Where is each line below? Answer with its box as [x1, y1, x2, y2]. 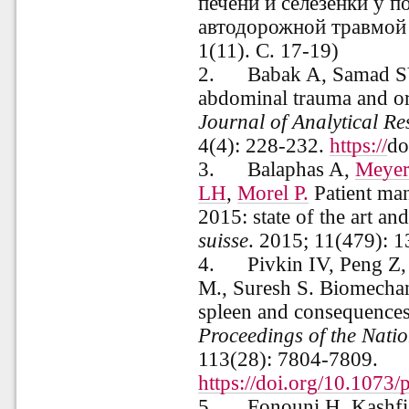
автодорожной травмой [198, 16, 407, 39]
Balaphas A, [247, 158, 356, 182]
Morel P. [237, 182, 309, 205]
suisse [198, 229, 249, 253]
